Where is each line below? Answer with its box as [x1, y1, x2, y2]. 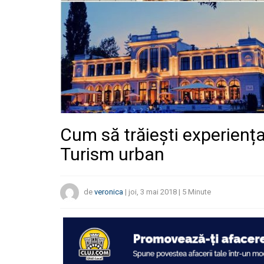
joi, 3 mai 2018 [128, 187, 177, 197]
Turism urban [60, 144, 164, 164]
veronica [94, 187, 123, 197]
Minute [188, 187, 211, 197]
